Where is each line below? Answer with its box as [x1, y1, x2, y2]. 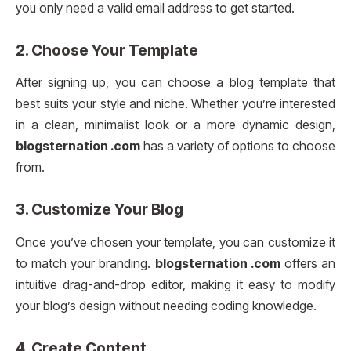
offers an [280, 255, 336, 271]
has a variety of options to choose [140, 139, 335, 154]
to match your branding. [16, 255, 155, 271]
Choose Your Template [31, 40, 198, 60]
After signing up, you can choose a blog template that [16, 75, 335, 91]
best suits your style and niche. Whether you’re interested [16, 96, 335, 112]
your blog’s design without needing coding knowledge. [16, 298, 317, 313]
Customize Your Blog [31, 200, 183, 219]
